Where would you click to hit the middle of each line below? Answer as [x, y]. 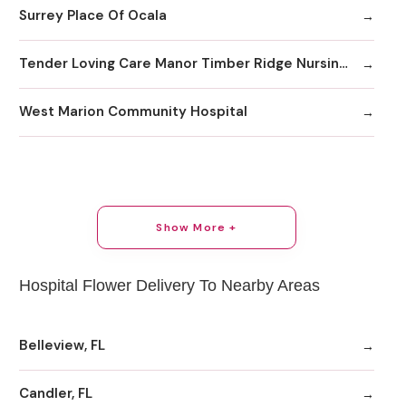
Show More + [197, 228]
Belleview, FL [62, 346]
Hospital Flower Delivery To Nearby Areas [169, 286]
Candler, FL [56, 394]
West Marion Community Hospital [133, 112]
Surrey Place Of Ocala [93, 16]
